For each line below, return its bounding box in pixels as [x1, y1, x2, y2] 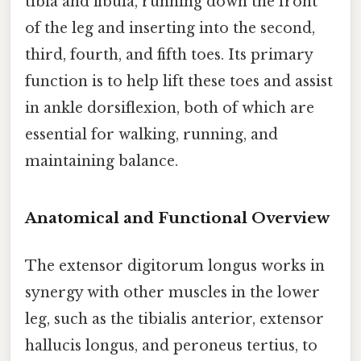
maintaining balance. [25, 152, 178, 171]
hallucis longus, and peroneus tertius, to [25, 337, 317, 355]
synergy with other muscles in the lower [25, 284, 320, 302]
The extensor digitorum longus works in [25, 257, 325, 276]
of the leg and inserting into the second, [25, 19, 315, 38]
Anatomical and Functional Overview [25, 208, 330, 227]
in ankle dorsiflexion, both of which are [25, 99, 314, 118]
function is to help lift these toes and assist [25, 73, 333, 91]
